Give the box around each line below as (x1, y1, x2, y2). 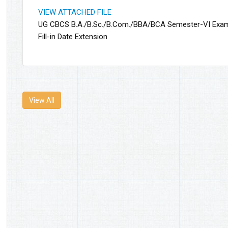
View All (29, 96, 54, 104)
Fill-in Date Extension (38, 32, 107, 41)
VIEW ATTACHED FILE (38, 8, 111, 17)
